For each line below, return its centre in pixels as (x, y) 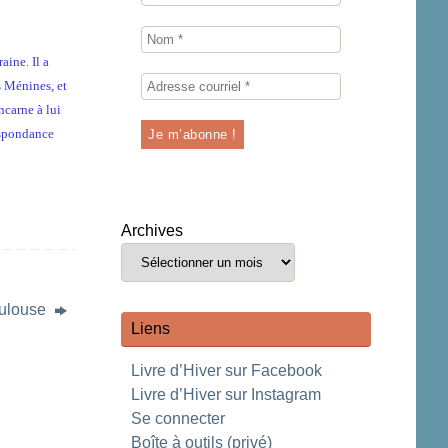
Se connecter (178, 418)
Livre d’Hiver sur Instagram (226, 394)
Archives (152, 230)
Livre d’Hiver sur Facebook (226, 370)
